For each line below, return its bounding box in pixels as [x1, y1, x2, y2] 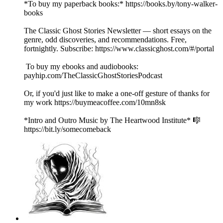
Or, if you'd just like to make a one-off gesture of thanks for [24, 89, 210, 98]
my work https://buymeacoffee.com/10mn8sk [24, 98, 168, 107]
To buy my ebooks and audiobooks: [24, 62, 138, 71]
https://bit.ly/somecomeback [24, 125, 111, 134]
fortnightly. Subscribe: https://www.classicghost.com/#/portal [24, 44, 214, 53]
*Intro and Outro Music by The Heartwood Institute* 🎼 [24, 116, 201, 125]
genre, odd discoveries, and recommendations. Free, [24, 35, 187, 44]
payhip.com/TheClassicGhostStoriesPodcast [24, 71, 162, 80]
